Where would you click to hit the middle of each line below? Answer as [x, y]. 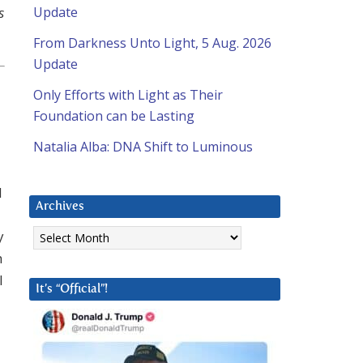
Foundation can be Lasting [114, 116]
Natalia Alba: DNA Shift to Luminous [143, 147]
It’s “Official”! [72, 289]
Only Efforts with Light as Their [128, 95]
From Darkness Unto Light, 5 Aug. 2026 [152, 43]
